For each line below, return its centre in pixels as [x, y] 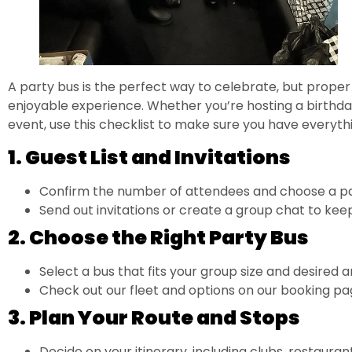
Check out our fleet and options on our [160, 290]
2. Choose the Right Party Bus [158, 237]
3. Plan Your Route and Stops [154, 317]
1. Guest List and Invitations [149, 157]
